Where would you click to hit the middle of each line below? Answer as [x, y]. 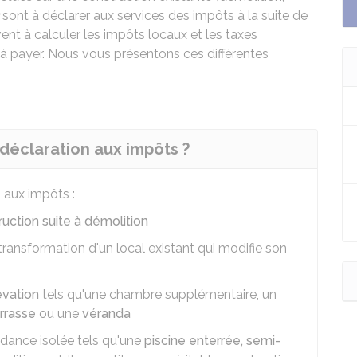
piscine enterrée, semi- [212, 341]
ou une [59, 314]
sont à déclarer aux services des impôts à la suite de [155, 16]
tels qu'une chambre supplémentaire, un [158, 294]
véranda [106, 314]
